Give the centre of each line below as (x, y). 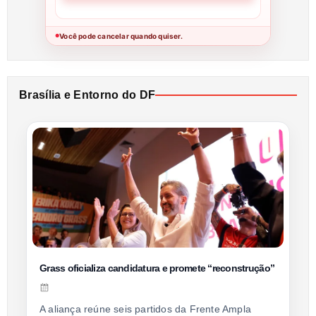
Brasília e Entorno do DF (87, 95)
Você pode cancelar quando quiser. (121, 36)
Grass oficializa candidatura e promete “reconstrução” (157, 268)
